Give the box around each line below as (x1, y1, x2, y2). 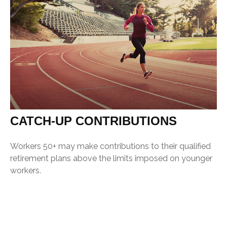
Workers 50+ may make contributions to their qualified (10, 141, 211, 152)
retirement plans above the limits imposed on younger (10, 154, 212, 164)
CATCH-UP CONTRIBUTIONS (10, 114, 177, 128)
